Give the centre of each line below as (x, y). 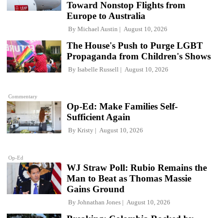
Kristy (85, 130)
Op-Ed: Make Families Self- (122, 107)
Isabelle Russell (98, 69)
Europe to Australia (106, 16)
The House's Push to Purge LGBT (135, 45)
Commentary (23, 97)
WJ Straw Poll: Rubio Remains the (137, 167)
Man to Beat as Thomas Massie (129, 178)
